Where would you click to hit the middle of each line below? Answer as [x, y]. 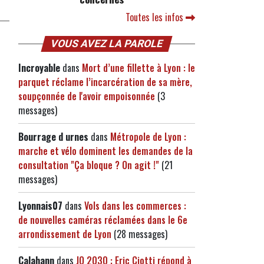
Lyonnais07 [40, 206]
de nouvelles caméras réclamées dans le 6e [103, 220]
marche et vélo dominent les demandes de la [105, 151]
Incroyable [39, 68]
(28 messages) [139, 234]
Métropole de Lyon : [148, 137]
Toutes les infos [156, 17]
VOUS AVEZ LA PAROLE [107, 44]
